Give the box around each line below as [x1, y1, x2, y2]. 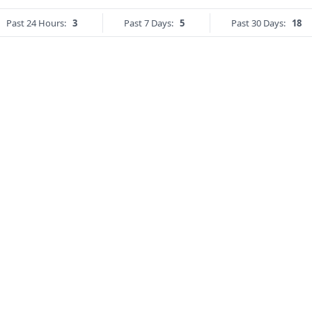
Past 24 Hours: [6, 17, 66, 30]
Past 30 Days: [231, 17, 286, 30]
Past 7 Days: [124, 17, 173, 30]
